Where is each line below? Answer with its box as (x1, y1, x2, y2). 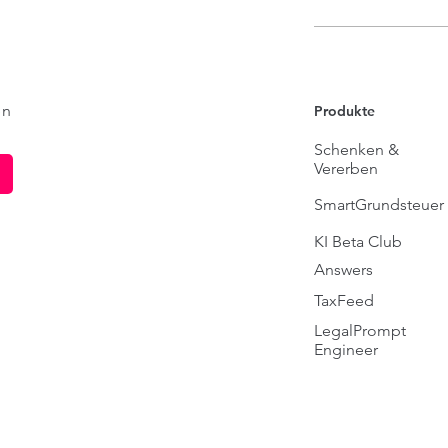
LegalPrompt (313, 321, 406, 340)
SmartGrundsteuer (313, 195, 444, 214)
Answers (313, 260, 373, 279)
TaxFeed (313, 291, 374, 310)
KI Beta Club (313, 232, 402, 251)
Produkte (313, 102, 375, 120)
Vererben (313, 159, 378, 178)
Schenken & (313, 140, 399, 159)
